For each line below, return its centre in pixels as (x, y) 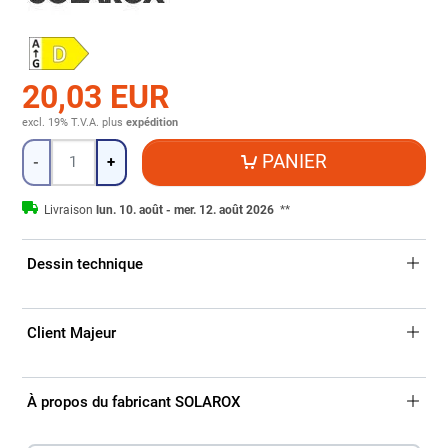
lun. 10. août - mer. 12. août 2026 (186, 209)
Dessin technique (84, 264)
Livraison (69, 209)
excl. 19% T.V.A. (60, 122)
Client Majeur (71, 333)
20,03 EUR (95, 96)
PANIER (295, 162)
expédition (151, 122)
